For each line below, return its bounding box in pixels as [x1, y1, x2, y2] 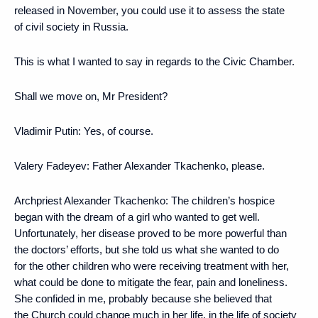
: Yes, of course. [78, 124, 153, 137]
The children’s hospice [168, 194, 275, 207]
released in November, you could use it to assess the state [14, 4, 285, 16]
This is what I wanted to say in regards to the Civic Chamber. [14, 55, 295, 67]
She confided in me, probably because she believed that [14, 292, 272, 305]
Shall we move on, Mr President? [14, 89, 168, 102]
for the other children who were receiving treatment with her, [14, 259, 289, 272]
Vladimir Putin [14, 124, 78, 137]
